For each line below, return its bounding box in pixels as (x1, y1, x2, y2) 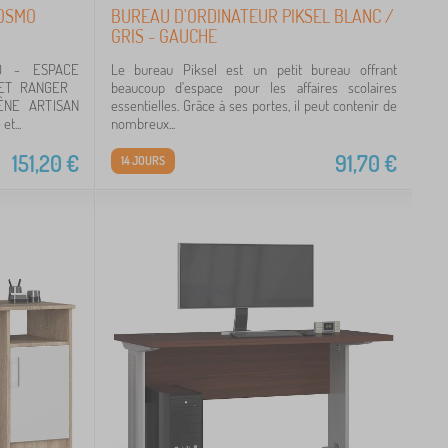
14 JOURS (120, 152, 165, 168)
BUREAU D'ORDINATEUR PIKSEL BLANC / (110, 4, 394, 27)
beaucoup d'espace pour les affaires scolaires (110, 77, 397, 97)
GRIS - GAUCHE (110, 24, 217, 47)
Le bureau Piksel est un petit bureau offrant (110, 59, 397, 79)
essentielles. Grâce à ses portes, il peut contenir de (110, 95, 397, 115)
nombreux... (110, 113, 175, 133)
